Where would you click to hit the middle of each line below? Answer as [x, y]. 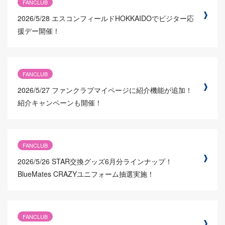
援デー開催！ [39, 31]
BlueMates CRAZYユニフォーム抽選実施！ [86, 174]
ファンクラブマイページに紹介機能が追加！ [122, 90]
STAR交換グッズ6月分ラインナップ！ [112, 161]
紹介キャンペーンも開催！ [60, 102]
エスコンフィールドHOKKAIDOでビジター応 [123, 18]
